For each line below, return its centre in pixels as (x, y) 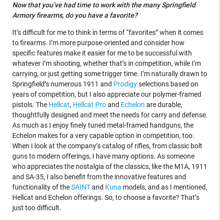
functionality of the (41, 187)
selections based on (167, 84)
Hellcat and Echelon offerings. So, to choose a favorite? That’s (106, 198)
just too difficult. (37, 208)
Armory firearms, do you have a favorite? (75, 15)
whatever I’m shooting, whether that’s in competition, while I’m (106, 64)
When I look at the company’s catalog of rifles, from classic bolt (107, 146)
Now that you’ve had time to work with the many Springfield (104, 5)
